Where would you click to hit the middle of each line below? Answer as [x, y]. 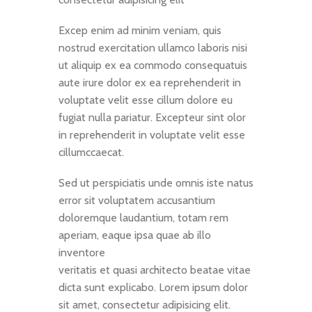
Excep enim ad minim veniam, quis [140, 30]
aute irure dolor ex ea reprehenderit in [150, 82]
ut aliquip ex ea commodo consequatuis [153, 65]
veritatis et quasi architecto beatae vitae [155, 270]
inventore [82, 253]
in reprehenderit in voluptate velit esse [152, 134]
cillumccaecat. [91, 152]
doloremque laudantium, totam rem [143, 218]
